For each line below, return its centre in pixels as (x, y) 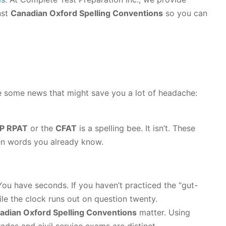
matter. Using (163, 212)
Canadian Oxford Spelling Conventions (87, 13)
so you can (185, 13)
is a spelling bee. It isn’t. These (136, 128)
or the (42, 128)
